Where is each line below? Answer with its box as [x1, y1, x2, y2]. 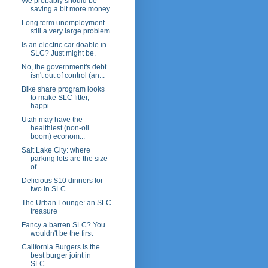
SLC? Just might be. [30, 49, 96, 58]
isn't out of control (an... [30, 71, 105, 80]
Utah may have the [21, 115, 83, 124]
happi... [30, 102, 54, 111]
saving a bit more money [30, 5, 110, 14]
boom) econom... [30, 132, 85, 141]
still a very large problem [30, 27, 110, 36]
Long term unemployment [21, 19, 105, 28]
